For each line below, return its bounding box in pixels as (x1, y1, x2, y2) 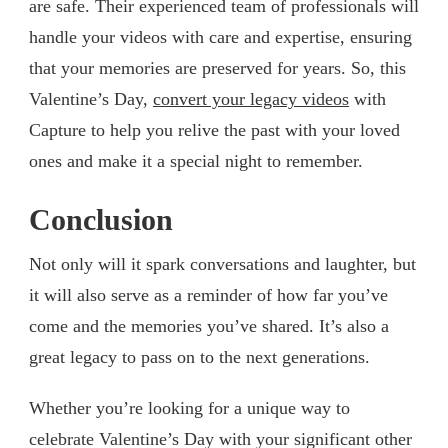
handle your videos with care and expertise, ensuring (29, 26, 412, 47)
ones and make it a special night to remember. (29, 150, 363, 171)
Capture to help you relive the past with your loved (29, 119, 400, 140)
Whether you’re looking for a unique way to (29, 397, 350, 418)
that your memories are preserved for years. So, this (29, 57, 406, 78)
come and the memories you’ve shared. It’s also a (29, 315, 389, 336)
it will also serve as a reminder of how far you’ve (29, 284, 388, 305)
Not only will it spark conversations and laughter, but (29, 253, 416, 274)
